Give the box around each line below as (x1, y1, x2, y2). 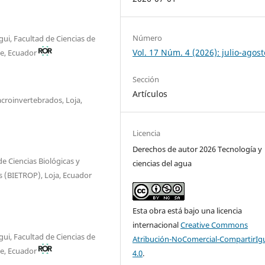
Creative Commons (180, 219, 248, 230)
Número (132, 32, 163, 43)
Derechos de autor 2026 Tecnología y (132, 143, 263, 154)
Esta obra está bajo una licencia (132, 205, 243, 216)
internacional (132, 219, 181, 230)
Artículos (132, 88, 168, 99)
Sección (132, 73, 160, 85)
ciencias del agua (132, 157, 192, 169)
